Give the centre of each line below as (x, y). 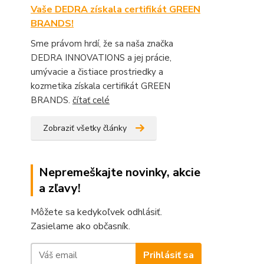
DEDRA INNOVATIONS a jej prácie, (101, 58)
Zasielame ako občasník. (80, 226)
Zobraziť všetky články (85, 128)
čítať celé (91, 100)
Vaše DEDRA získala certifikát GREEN (115, 9)
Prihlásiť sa (168, 255)
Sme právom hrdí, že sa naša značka (102, 44)
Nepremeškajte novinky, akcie (120, 172)
